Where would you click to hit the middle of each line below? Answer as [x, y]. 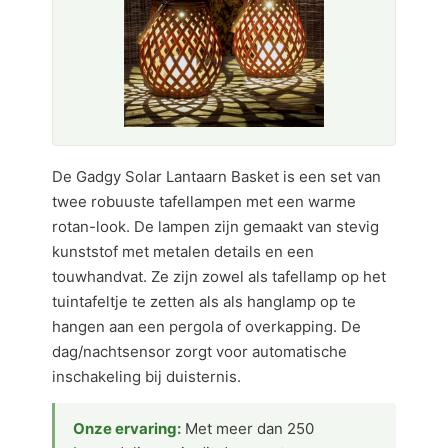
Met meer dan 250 [247, 428]
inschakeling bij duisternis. [146, 376]
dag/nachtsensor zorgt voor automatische [199, 351]
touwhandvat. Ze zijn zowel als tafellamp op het [219, 276]
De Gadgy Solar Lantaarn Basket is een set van [216, 176]
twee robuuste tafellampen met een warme [204, 201]
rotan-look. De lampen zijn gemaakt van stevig [215, 226]
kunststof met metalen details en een [183, 251]
